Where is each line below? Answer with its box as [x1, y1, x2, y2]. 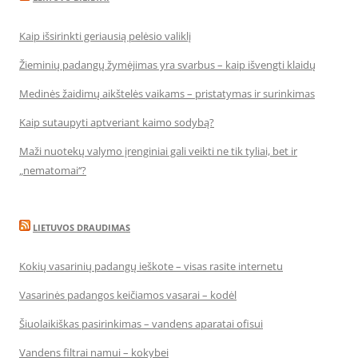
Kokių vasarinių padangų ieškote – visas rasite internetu [19, 259, 283, 274]
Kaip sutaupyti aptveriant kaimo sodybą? [19, 115, 214, 130]
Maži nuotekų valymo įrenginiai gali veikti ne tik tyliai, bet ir [19, 144, 297, 159]
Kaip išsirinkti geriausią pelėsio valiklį [19, 29, 191, 44]
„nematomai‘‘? [19, 163, 86, 178]
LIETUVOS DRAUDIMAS [33, 221, 130, 234]
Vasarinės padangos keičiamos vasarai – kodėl [19, 288, 237, 303]
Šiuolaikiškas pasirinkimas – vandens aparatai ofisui [19, 316, 263, 332]
